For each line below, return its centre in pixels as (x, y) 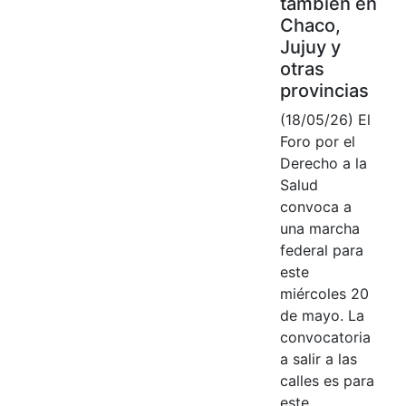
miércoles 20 (324, 293)
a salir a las (318, 358)
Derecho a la (323, 163)
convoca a (315, 206)
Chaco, (310, 25)
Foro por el (317, 141)
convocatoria (325, 337)
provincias (324, 90)
